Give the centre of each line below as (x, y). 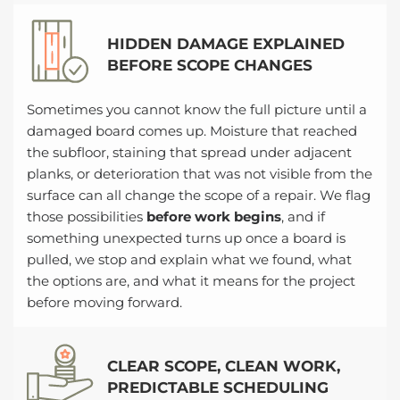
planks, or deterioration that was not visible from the (200, 174)
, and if (303, 217)
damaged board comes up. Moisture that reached (192, 131)
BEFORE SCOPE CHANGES (210, 65)
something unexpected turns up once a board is (186, 238)
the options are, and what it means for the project (191, 281)
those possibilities (87, 217)
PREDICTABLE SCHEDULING (218, 387)
